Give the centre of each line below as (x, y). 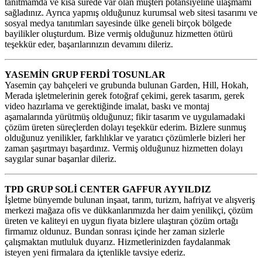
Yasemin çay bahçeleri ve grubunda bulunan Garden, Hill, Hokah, (127, 85)
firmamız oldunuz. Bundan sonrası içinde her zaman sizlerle (115, 231)
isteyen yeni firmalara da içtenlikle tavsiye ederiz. (95, 252)
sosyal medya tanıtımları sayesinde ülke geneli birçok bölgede (118, 23)
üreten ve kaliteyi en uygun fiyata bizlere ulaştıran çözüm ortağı (121, 220)
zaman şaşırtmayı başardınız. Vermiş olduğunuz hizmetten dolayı (124, 148)
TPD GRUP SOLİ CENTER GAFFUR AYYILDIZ (108, 189)
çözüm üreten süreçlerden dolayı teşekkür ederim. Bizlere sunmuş (125, 127)
